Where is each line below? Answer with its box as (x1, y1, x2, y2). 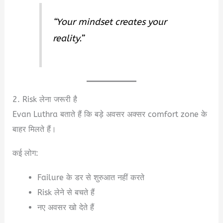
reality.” (53, 32, 84, 44)
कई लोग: (12, 148, 39, 158)
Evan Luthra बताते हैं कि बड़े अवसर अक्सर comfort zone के (12, 110, 208, 119)
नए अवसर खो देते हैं (37, 202, 94, 212)
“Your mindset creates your (53, 16, 167, 27)
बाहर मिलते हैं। (12, 124, 57, 134)
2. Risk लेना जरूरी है (12, 95, 78, 105)
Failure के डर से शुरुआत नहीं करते (37, 172, 144, 182)
